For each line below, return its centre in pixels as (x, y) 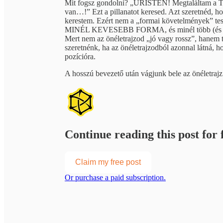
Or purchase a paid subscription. (115, 177)
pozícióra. (80, 56)
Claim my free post (108, 162)
